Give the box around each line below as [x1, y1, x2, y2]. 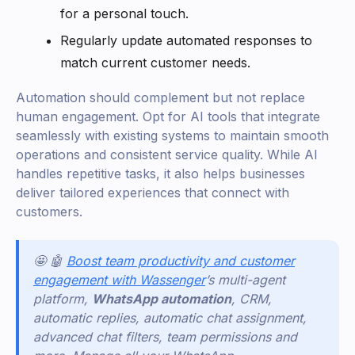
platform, [33, 291, 88, 307]
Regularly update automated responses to [60, 32, 312, 49]
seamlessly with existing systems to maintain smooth [16, 128, 329, 144]
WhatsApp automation [92, 291, 231, 307]
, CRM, [231, 291, 272, 307]
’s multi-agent [205, 272, 285, 288]
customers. [16, 204, 82, 220]
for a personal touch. [60, 6, 189, 22]
